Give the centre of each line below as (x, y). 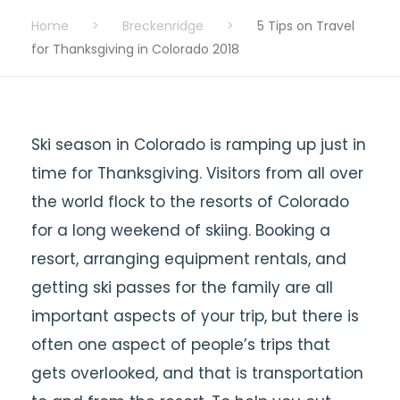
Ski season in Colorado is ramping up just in (199, 145)
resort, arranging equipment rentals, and (189, 259)
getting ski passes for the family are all (182, 287)
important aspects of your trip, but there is (195, 316)
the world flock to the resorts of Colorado (190, 202)
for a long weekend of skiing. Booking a (181, 230)
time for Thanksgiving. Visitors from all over (197, 173)
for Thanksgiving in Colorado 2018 (135, 49)
